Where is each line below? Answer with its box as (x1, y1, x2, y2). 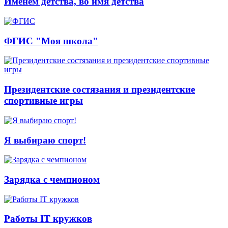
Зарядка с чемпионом (4, 174, 100, 185)
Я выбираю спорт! (4, 134, 86, 146)
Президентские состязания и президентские (4, 84, 195, 95)
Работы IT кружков (4, 213, 92, 224)
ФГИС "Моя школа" (4, 35, 98, 46)
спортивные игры (4, 95, 83, 106)
